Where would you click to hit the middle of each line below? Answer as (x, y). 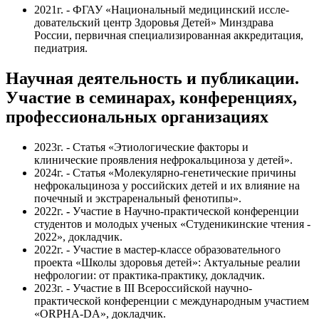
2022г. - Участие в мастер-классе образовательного (157, 249)
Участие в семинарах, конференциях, (151, 97)
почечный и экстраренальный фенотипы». (138, 198)
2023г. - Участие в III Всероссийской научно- (143, 288)
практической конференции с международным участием (172, 300)
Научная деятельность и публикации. (152, 78)
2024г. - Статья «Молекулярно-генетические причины (165, 172)
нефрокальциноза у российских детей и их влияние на (167, 185)
